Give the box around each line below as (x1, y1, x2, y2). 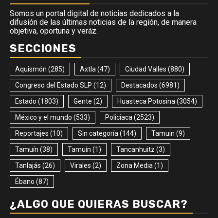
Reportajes (15, 129, 49, 137)
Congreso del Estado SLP (15, 81, 92, 89)
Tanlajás (15, 161, 41, 169)
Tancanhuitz (116, 145, 155, 153)
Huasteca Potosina (117, 97, 175, 105)
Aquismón (15, 65, 47, 73)
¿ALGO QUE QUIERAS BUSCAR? (10, 197, 188, 211)
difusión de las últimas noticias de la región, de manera (10, 17, 197, 27)
